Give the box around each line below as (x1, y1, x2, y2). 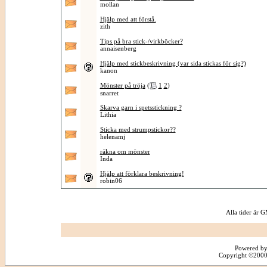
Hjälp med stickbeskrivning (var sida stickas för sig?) (100, 60, 246, 67)
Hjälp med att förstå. (100, 15, 156, 23)
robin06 (100, 177, 122, 184)
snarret (100, 89, 119, 97)
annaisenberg (100, 45, 136, 52)
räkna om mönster (100, 148, 150, 155)
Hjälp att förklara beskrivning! (100, 170, 184, 177)
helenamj (100, 133, 125, 140)
